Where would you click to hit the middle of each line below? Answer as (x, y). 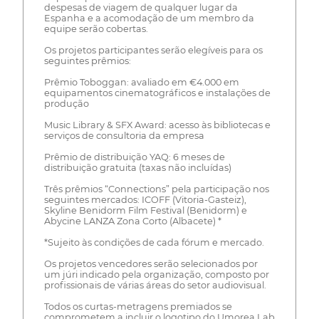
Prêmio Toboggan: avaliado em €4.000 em (141, 82)
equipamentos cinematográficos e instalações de (157, 93)
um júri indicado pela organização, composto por (156, 274)
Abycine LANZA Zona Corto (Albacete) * (132, 221)
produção (66, 103)
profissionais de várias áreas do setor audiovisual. (155, 285)
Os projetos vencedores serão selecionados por (151, 263)
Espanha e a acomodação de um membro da (149, 18)
